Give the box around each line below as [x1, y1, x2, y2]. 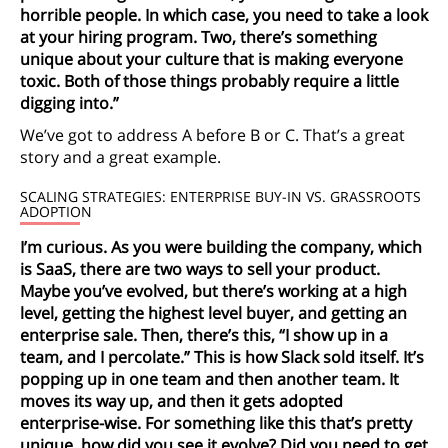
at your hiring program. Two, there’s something [20, 25, 377, 48]
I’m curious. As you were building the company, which [20, 235, 422, 258]
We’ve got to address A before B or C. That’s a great [20, 124, 405, 147]
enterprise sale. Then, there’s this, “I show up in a [20, 323, 388, 346]
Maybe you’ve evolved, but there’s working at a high [20, 279, 407, 302]
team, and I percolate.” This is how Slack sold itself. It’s [20, 345, 424, 368]
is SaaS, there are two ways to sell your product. [20, 257, 380, 280]
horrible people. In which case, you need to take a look [20, 3, 428, 26]
